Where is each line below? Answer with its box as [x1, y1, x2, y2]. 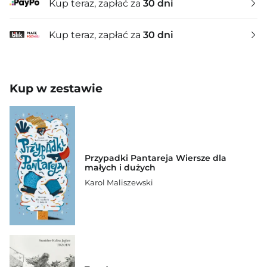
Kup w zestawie [10, 82, 103, 95]
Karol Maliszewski [85, 178, 153, 188]
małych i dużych [85, 162, 156, 173]
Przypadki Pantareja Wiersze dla [85, 153, 226, 164]
